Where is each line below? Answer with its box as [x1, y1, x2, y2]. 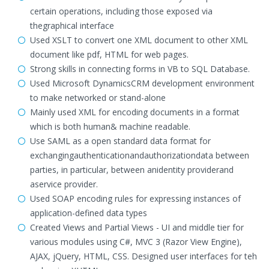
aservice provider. [30, 178, 98, 190]
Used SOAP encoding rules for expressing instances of [30, 193, 241, 204]
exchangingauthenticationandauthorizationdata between [30, 150, 249, 161]
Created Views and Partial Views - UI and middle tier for [30, 222, 244, 233]
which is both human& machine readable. [30, 121, 190, 132]
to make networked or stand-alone [30, 92, 166, 103]
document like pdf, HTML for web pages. [30, 49, 189, 60]
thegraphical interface [30, 20, 114, 31]
